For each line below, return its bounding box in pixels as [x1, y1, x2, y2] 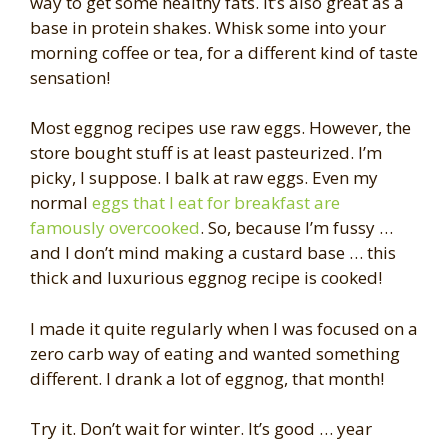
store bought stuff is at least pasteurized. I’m [30, 141, 382, 165]
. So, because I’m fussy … [200, 216, 393, 240]
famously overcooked [30, 216, 200, 240]
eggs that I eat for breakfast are [92, 191, 340, 215]
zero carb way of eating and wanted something [30, 341, 400, 365]
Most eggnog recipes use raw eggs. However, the [30, 116, 411, 140]
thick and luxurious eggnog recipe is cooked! [30, 266, 382, 290]
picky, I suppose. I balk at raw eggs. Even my [30, 166, 378, 190]
